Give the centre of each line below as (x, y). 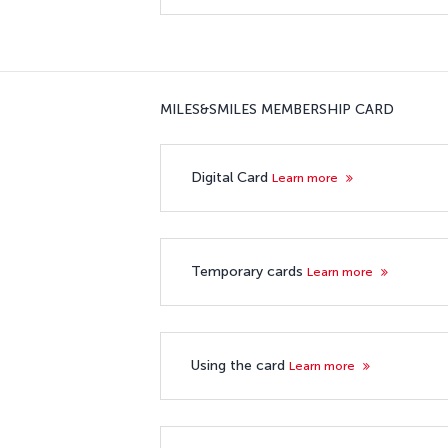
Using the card (240, 365)
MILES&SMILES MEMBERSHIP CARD (277, 109)
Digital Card (231, 177)
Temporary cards (249, 271)
